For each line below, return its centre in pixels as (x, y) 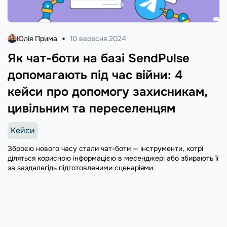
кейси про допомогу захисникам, (107, 91)
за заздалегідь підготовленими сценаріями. (81, 167)
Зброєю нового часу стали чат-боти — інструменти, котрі (105, 148)
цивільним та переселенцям (91, 108)
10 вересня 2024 (98, 38)
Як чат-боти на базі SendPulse (99, 58)
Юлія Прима (37, 38)
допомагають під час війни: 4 (95, 75)
